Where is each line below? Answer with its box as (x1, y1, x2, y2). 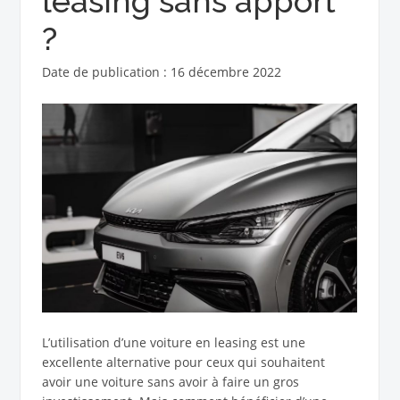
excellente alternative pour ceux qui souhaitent (41, 354, 325, 371)
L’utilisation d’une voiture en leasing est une (41, 334, 305, 352)
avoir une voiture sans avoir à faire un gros (41, 373, 299, 391)
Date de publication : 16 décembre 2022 (41, 63, 281, 81)
